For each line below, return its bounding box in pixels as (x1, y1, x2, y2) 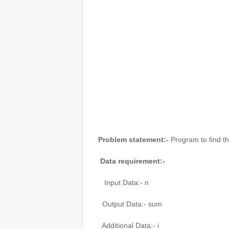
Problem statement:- (98, 135, 169, 144)
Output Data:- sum (98, 200, 162, 208)
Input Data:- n (104, 178, 149, 187)
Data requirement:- (100, 157, 165, 165)
